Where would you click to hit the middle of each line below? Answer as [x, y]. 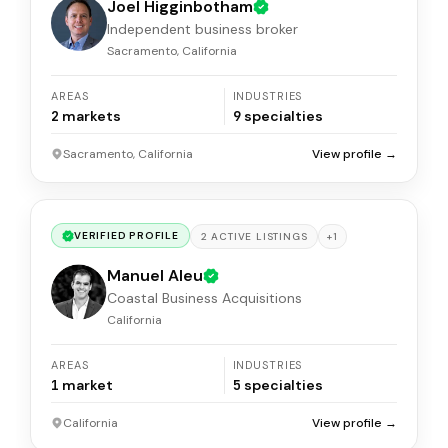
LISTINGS [282, 236]
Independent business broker [202, 29]
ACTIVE [232, 236]
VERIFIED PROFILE [126, 236]
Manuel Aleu [155, 275]
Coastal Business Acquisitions [204, 298]
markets [91, 116]
